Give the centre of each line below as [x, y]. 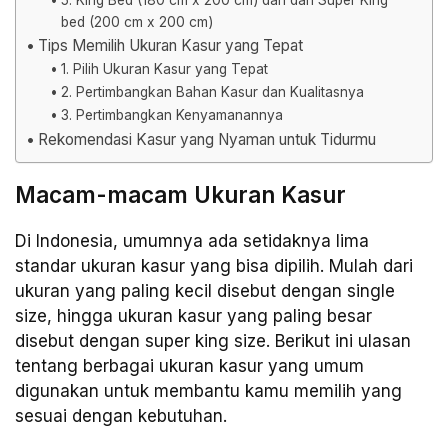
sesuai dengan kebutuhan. [121, 415]
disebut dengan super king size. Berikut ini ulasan [213, 340]
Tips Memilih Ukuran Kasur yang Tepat [171, 45]
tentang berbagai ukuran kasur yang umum [189, 365]
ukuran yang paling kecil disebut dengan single [205, 290]
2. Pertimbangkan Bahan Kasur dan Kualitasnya [212, 91]
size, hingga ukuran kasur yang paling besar [193, 315]
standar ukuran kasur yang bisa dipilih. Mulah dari [214, 265]
